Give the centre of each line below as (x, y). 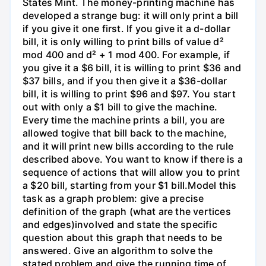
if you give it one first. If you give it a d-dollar (126, 28)
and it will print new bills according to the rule (128, 146)
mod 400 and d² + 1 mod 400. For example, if (126, 54)
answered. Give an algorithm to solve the (118, 250)
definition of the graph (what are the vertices (127, 211)
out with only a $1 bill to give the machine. (120, 107)
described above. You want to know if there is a (133, 159)
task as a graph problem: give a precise (113, 198)
